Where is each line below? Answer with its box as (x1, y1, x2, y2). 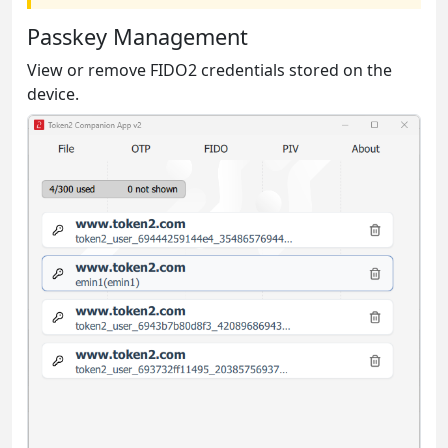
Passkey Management (27, 21, 248, 51)
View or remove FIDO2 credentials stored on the (27, 58, 392, 81)
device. (27, 82, 79, 105)
